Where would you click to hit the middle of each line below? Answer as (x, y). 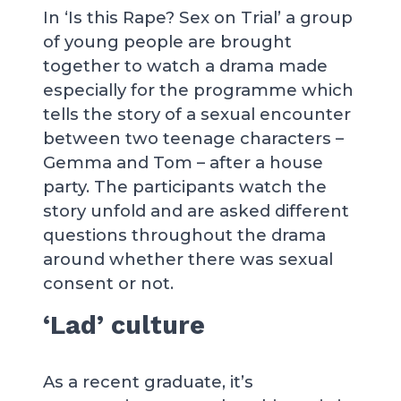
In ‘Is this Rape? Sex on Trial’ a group (198, 17)
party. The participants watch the (185, 187)
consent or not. (108, 283)
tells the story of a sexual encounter (197, 114)
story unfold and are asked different (196, 211)
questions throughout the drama (184, 235)
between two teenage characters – (193, 138)
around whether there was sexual (188, 259)
